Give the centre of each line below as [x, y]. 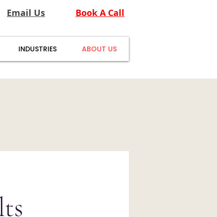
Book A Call [100, 13]
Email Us [26, 13]
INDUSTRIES [37, 49]
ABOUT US [99, 49]
